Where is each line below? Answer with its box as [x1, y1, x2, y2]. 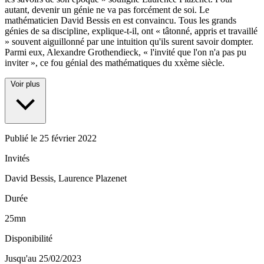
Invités [5, 153, 29, 164]
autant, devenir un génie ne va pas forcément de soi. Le [5, 5, 209, 15]
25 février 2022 [39, 133, 97, 144]
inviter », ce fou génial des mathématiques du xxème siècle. [5, 58, 225, 68]
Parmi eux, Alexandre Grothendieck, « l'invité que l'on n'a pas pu [5, 47, 246, 58]
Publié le [5, 133, 39, 144]
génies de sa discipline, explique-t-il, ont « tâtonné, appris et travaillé [5, 26, 258, 37]
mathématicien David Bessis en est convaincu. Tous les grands [5, 15, 236, 26]
